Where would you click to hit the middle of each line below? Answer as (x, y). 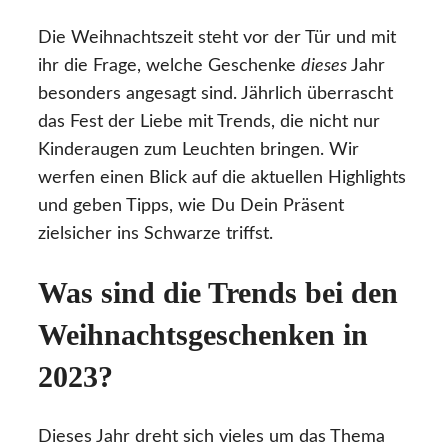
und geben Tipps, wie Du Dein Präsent (191, 205)
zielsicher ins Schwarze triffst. (155, 233)
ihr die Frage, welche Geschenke (169, 65)
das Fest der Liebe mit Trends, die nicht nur (209, 121)
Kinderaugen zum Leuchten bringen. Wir (198, 149)
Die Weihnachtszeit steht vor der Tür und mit (217, 37)
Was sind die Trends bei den (218, 293)
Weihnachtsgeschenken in (203, 335)
